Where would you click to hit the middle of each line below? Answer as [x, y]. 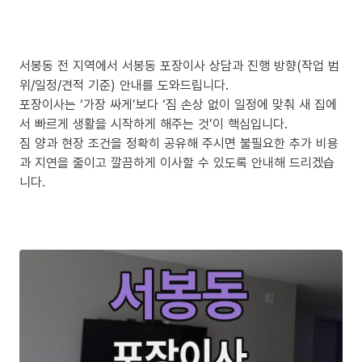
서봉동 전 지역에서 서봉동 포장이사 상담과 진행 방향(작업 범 [179, 65]
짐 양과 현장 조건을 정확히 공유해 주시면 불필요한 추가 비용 [179, 143]
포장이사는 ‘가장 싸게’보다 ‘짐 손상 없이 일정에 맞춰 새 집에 [178, 104]
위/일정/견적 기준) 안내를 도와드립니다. [124, 84]
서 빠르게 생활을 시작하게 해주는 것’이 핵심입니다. [154, 123]
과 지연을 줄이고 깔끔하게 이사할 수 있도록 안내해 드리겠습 [177, 162]
